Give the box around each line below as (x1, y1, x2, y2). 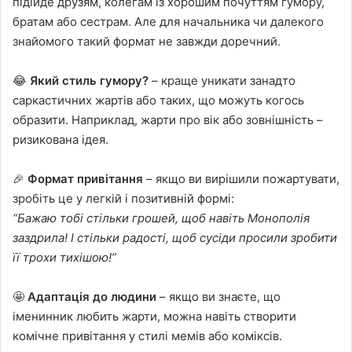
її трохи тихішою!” (13, 249, 116, 265)
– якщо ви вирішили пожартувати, (143, 170, 339, 186)
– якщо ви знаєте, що (156, 288, 280, 304)
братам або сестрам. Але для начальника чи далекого (13, 13, 324, 29)
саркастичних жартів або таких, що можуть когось (13, 92, 304, 108)
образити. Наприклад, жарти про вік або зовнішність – (13, 112, 323, 127)
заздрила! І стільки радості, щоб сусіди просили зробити (13, 229, 337, 245)
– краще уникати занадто (148, 72, 295, 88)
